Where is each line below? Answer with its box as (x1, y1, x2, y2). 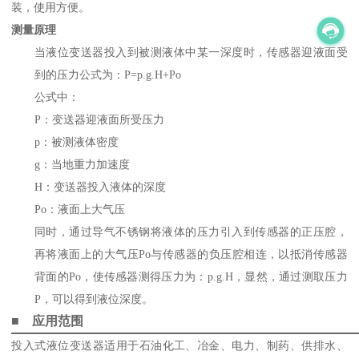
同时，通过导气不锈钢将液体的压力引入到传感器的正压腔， (34, 225, 348, 239)
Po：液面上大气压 (34, 203, 125, 216)
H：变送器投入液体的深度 (34, 180, 166, 194)
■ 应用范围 (11, 314, 84, 329)
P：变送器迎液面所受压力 (34, 113, 164, 127)
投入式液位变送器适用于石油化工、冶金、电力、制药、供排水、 (11, 339, 348, 353)
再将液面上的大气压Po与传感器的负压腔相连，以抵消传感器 (34, 248, 348, 261)
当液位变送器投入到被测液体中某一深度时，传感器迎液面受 (34, 46, 348, 59)
